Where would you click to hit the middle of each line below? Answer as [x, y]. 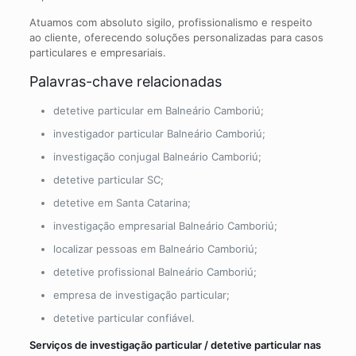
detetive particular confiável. [124, 317]
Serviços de [59, 344]
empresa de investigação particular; [141, 294]
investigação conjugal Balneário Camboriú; [157, 156]
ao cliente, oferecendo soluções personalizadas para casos [176, 37]
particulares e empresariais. [97, 52]
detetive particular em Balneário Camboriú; [158, 110]
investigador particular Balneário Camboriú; [159, 133]
